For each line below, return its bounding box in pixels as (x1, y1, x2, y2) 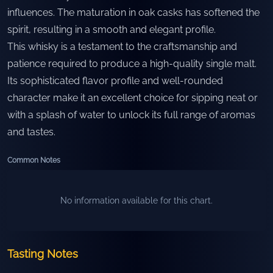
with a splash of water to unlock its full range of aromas (7, 109, 255, 121)
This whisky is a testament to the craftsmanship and (7, 41, 237, 52)
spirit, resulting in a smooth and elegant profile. (7, 24, 216, 35)
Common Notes (7, 156, 60, 165)
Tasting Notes (7, 247, 78, 260)
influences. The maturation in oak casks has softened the (7, 7, 260, 18)
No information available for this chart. (60, 196, 213, 205)
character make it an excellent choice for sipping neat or (7, 92, 258, 104)
